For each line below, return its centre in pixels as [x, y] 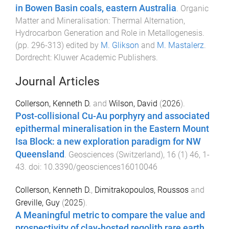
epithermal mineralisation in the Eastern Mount [112, 129]
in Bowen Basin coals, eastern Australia [96, 8]
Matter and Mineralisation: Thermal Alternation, [100, 21]
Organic [194, 9]
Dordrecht [33, 58]
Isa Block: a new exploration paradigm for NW [108, 141]
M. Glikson [120, 45]
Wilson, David [133, 103]
